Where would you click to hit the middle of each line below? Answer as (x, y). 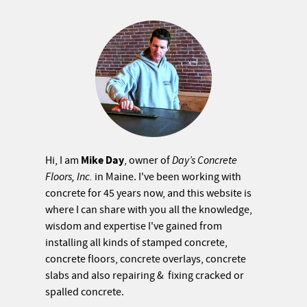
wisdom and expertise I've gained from (134, 226)
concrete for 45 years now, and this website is (149, 193)
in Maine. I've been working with (167, 176)
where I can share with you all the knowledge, (149, 209)
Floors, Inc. (69, 176)
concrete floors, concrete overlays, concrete (146, 259)
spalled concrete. (85, 292)
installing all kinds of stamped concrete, (137, 242)
